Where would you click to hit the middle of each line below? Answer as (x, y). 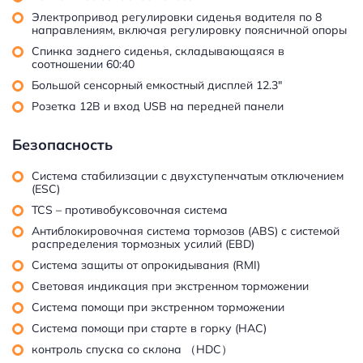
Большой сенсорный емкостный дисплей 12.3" (157, 85)
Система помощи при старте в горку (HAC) (149, 328)
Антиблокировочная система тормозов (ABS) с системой (186, 231)
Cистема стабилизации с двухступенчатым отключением (188, 175)
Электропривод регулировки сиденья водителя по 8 (177, 17)
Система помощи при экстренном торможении (158, 307)
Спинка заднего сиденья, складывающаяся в (158, 51)
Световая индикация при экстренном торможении (170, 286)
